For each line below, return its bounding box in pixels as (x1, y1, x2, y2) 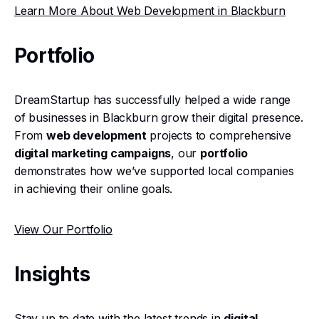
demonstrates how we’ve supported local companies (14, 164, 294, 178)
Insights (14, 262, 90, 286)
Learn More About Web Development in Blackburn (14, 4, 286, 18)
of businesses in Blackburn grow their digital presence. (14, 110, 304, 125)
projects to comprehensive (146, 128, 291, 142)
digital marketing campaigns (14, 146, 172, 160)
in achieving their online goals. (14, 182, 173, 196)
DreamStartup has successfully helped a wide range (14, 93, 291, 107)
